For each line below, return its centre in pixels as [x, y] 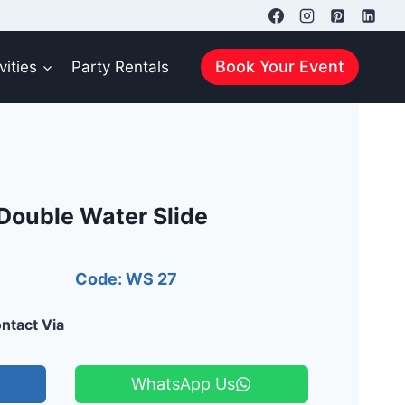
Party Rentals [120, 66]
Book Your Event [280, 66]
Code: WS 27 [126, 278]
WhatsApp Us [184, 383]
